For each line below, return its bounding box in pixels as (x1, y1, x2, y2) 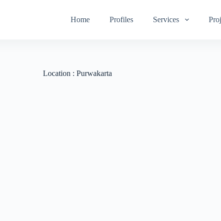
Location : (42, 69, 74, 77)
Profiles (110, 15, 134, 24)
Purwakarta (74, 69, 112, 77)
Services (153, 15, 180, 24)
